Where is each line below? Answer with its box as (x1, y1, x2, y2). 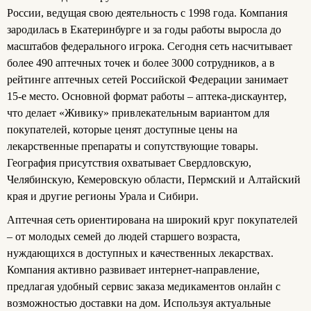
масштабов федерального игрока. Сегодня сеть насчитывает (7, 40, 292, 52)
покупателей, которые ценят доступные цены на (7, 123, 237, 135)
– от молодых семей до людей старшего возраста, (7, 230, 240, 242)
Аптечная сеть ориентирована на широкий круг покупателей (7, 213, 298, 226)
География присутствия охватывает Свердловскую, (7, 156, 251, 169)
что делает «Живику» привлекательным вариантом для (7, 106, 269, 119)
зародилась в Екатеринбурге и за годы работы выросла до (7, 23, 281, 35)
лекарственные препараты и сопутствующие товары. (7, 140, 258, 152)
